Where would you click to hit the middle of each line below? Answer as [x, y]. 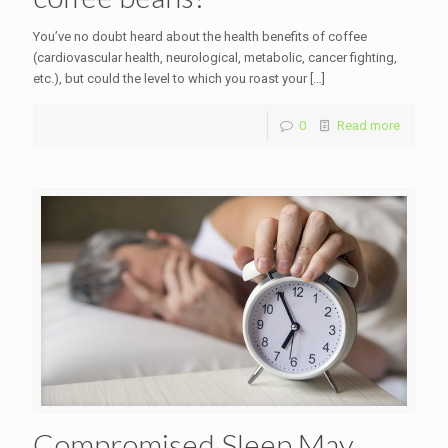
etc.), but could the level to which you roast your [170, 78]
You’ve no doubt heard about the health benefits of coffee [200, 36]
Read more [368, 125]
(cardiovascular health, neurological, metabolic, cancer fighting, [215, 57]
